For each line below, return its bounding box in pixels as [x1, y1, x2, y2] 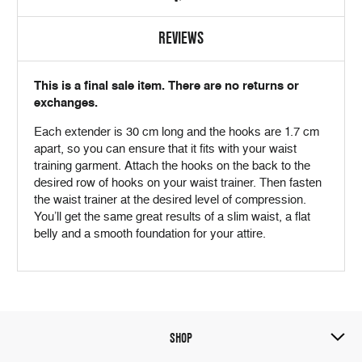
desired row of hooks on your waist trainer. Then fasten [34, 175, 322, 190]
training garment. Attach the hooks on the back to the [34, 158, 310, 173]
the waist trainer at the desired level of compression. [34, 192, 306, 207]
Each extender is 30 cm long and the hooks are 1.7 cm [34, 124, 319, 139]
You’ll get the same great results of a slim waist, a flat [34, 208, 310, 224]
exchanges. [34, 95, 98, 110]
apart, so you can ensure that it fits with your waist [34, 141, 297, 156]
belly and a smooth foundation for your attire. [34, 225, 266, 241]
